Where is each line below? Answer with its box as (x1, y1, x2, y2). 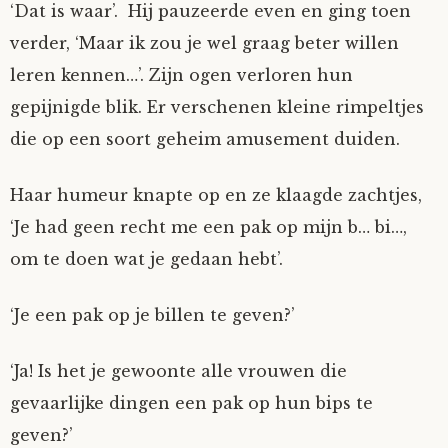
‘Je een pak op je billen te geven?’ (10, 305, 295, 325)
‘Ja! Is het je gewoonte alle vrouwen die (10, 361, 347, 381)
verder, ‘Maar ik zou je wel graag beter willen (10, 33, 399, 53)
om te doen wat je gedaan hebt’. (10, 249, 283, 269)
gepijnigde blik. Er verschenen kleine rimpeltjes (10, 97, 424, 117)
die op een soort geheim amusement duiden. (10, 129, 400, 149)
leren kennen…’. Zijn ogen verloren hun (10, 65, 353, 85)
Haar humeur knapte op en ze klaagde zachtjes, (10, 185, 422, 205)
